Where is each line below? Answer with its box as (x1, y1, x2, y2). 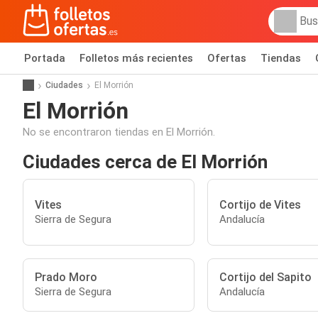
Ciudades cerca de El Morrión (23, 151, 268, 172)
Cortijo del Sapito (219, 270, 312, 284)
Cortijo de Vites (219, 197, 301, 212)
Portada (24, 52, 65, 65)
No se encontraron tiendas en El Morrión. (23, 126, 215, 138)
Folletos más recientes (79, 52, 193, 65)
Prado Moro (35, 270, 97, 284)
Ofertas (207, 52, 246, 65)
